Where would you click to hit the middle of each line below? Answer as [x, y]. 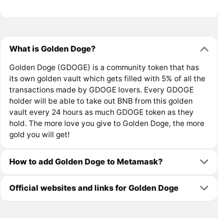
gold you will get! [39, 134]
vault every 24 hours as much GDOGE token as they [101, 112]
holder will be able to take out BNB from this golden [101, 101]
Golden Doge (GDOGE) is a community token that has [104, 67]
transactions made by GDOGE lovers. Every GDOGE [101, 90]
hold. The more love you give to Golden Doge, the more [107, 123]
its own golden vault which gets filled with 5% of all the [107, 78]
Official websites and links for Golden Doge [94, 188]
